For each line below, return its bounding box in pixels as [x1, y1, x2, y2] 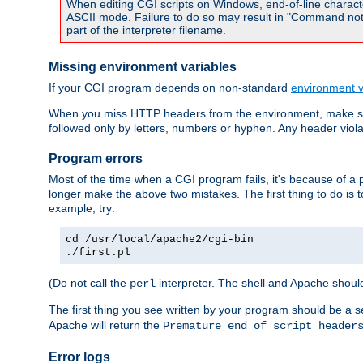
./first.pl [66, 246, 130, 258]
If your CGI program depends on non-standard [49, 80, 291, 94]
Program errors [49, 152, 143, 166]
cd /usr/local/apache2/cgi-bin [66, 233, 254, 246]
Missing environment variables [49, 60, 237, 75]
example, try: [49, 201, 115, 215]
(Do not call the [49, 275, 130, 289]
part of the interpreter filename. [66, 23, 226, 37]
